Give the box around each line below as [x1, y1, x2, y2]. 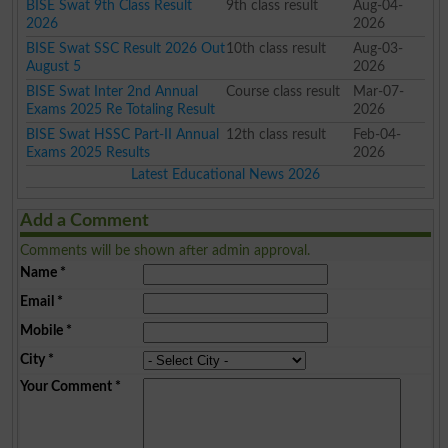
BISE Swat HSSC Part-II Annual [26, 127, 220, 143]
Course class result [225, 84, 340, 100]
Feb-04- [353, 127, 402, 143]
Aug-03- [353, 41, 404, 57]
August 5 [26, 59, 82, 75]
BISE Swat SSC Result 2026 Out [26, 41, 226, 57]
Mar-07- [353, 84, 405, 100]
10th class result [225, 41, 326, 57]
